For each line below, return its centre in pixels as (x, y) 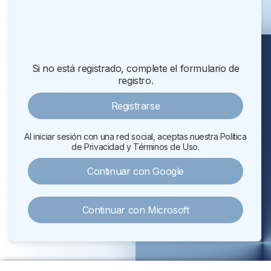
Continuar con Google (135, 171)
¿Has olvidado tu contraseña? (135, 31)
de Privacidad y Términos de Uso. (135, 147)
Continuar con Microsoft (135, 210)
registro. (135, 80)
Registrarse (135, 106)
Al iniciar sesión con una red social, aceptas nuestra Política (135, 136)
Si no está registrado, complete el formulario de (135, 68)
